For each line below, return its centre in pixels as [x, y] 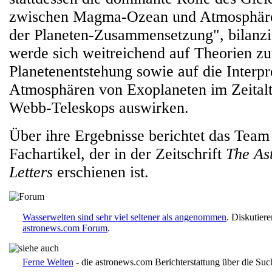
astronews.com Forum [65, 228]
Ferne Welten [48, 262]
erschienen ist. [101, 172]
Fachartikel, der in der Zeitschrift [117, 154]
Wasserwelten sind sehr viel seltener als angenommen [124, 217]
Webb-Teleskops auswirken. [99, 108]
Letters [31, 172]
